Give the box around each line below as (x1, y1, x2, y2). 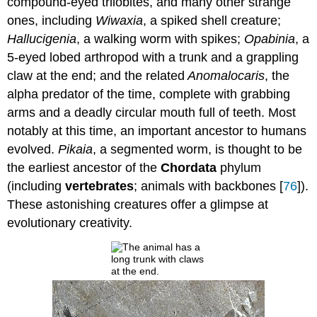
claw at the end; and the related (7, 68, 185, 83)
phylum (217, 160, 262, 175)
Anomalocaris (185, 68, 265, 83)
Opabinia (241, 31, 296, 46)
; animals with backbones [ (134, 178, 284, 193)
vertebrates (65, 178, 134, 193)
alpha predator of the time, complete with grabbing (7, 86, 291, 101)
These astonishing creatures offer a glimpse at (7, 197, 269, 212)
